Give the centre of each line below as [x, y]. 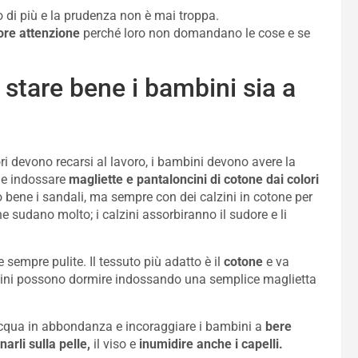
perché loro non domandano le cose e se [195, 33]
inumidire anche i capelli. [211, 344]
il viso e [115, 344]
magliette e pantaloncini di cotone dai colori [194, 179]
